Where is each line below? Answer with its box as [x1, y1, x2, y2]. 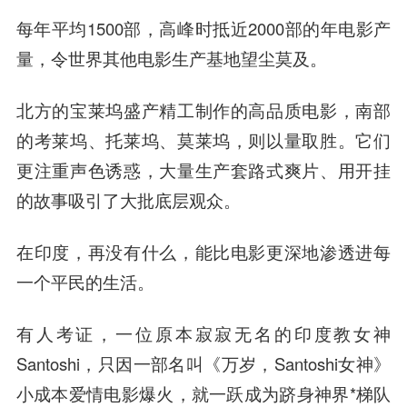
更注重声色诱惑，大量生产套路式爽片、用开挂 [15, 158, 392, 183]
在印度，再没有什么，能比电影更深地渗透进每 [15, 240, 392, 265]
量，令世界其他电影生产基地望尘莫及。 [15, 46, 327, 71]
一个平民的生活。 [15, 270, 154, 295]
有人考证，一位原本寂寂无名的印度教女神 [15, 322, 392, 346]
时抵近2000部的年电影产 [194, 16, 392, 41]
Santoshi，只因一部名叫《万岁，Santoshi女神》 [15, 352, 392, 376]
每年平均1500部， [15, 16, 160, 41]
